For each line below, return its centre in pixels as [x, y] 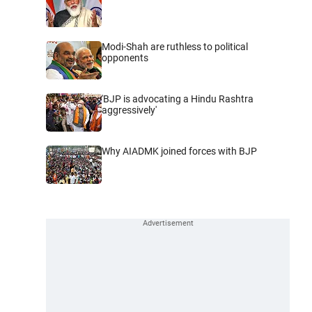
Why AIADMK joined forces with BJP [179, 151]
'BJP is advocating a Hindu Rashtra [178, 99]
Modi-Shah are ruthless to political [175, 46]
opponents [125, 57]
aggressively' [129, 110]
